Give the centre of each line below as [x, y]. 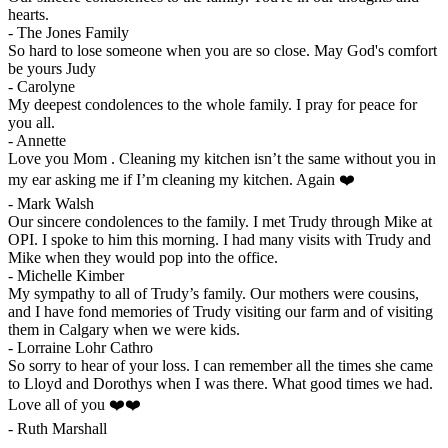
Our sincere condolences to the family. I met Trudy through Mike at [220, 222]
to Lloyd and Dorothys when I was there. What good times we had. [220, 384]
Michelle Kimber [70, 276]
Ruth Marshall [62, 429]
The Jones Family [73, 33]
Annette [41, 141]
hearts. [28, 15]
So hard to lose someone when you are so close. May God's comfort [222, 51]
